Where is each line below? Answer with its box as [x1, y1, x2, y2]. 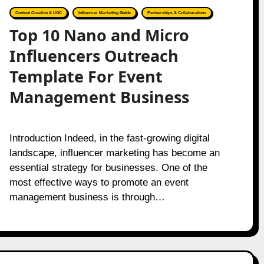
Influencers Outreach [9, 45, 179, 67]
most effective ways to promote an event [9, 177, 189, 188]
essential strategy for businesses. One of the [9, 162, 207, 173]
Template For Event [9, 65, 163, 87]
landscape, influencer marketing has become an [9, 147, 220, 159]
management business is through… [9, 192, 165, 203]
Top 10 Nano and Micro [9, 24, 189, 46]
